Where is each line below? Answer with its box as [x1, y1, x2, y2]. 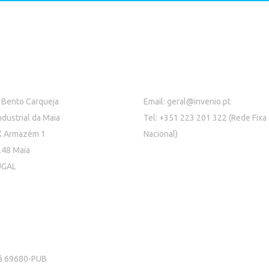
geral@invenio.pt [167, 97, 231, 106]
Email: [144, 97, 167, 106]
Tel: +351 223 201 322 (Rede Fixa [144, 113, 267, 122]
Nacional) [144, 129, 178, 139]
